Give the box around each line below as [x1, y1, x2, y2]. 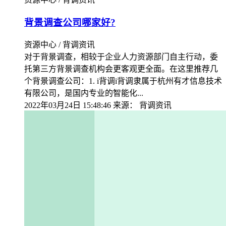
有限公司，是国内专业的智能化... [24, 88, 143, 97]
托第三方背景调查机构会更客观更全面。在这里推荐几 [24, 64, 218, 73]
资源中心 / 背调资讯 [24, 40, 95, 49]
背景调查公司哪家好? [24, 17, 116, 28]
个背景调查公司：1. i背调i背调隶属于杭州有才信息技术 [24, 76, 222, 85]
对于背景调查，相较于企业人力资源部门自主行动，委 [24, 52, 218, 61]
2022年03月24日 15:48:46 [24, 100, 111, 109]
